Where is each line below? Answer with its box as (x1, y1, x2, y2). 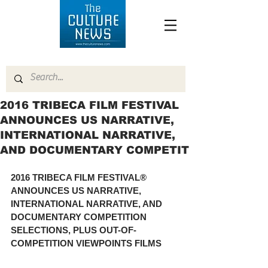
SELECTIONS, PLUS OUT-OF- (11, 225, 136, 235)
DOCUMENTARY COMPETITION (11, 212, 149, 222)
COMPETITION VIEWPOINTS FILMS (11, 238, 162, 248)
